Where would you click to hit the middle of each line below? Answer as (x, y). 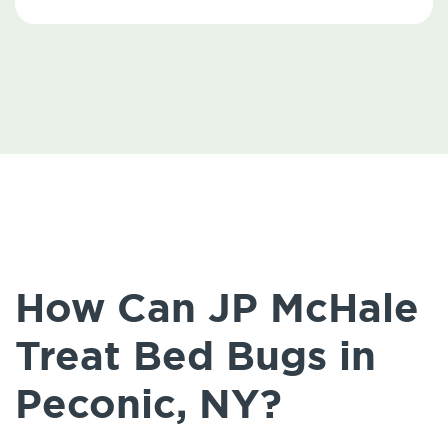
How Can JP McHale (217, 308)
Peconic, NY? (148, 404)
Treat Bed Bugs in (195, 356)
